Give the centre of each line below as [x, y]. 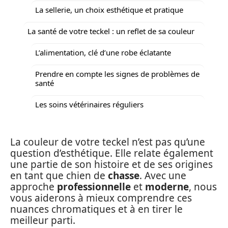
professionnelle [94, 187]
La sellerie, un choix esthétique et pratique [109, 9]
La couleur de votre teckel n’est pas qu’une [108, 142]
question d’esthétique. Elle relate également [112, 153]
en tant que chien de [59, 176]
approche [34, 187]
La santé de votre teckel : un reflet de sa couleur [111, 31]
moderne [167, 187]
